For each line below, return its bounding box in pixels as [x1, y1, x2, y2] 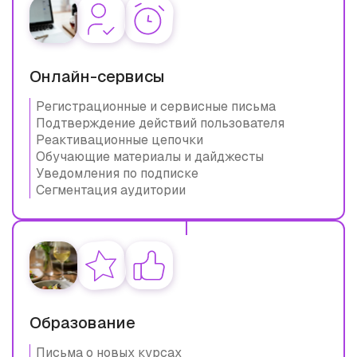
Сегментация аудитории [36, 181, 186, 198]
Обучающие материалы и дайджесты [36, 147, 264, 165]
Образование [29, 312, 135, 333]
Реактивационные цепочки [36, 131, 203, 148]
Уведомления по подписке [36, 164, 198, 182]
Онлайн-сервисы [29, 65, 165, 87]
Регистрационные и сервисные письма [36, 97, 276, 115]
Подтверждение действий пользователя [36, 114, 284, 131]
